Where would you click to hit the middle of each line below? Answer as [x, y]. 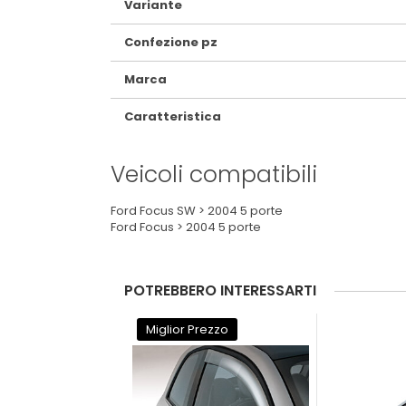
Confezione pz [171, 42]
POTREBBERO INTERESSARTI [220, 290]
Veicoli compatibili [214, 174]
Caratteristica [173, 116]
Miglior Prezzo [187, 329]
